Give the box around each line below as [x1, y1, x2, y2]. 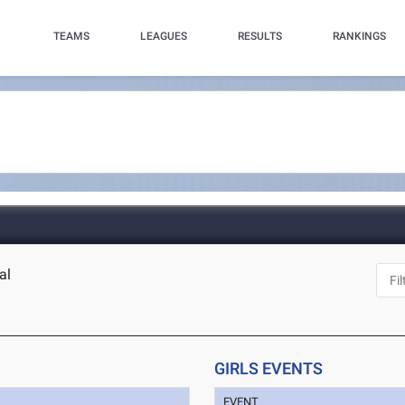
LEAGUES [139, 30, 187, 42]
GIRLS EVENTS [214, 359, 324, 378]
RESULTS [237, 30, 282, 42]
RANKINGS [332, 30, 386, 42]
